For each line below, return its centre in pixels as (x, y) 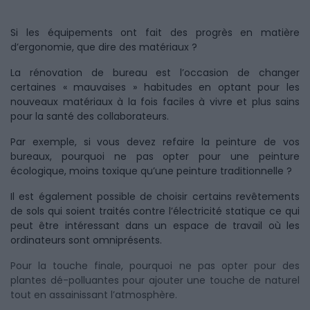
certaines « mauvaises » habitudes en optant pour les (155, 87)
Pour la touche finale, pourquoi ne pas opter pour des (155, 266)
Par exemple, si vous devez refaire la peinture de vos (155, 142)
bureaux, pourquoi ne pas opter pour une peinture (155, 156)
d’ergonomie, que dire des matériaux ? (105, 47)
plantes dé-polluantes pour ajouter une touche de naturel (155, 280)
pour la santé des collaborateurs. (91, 116)
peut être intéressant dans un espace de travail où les (155, 226)
